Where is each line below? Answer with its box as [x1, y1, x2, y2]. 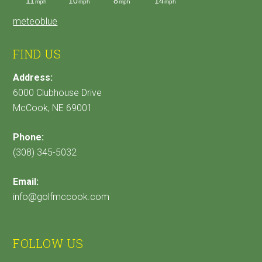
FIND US [13, 46, 62, 62]
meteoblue [13, 16, 58, 27]
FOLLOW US [13, 236, 84, 251]
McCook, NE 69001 [13, 102, 93, 114]
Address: [13, 72, 53, 84]
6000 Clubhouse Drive [13, 87, 102, 99]
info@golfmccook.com [13, 191, 110, 203]
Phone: [13, 132, 44, 143]
